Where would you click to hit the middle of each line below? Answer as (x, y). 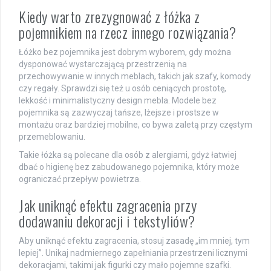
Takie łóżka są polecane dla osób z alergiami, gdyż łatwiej (128, 155)
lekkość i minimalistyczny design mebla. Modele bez (118, 100)
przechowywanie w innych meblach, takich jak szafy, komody (135, 76)
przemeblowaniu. (52, 136)
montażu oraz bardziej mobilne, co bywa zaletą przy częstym (135, 124)
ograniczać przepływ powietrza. (80, 179)
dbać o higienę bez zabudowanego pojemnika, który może (129, 167)
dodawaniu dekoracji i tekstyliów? (107, 220)
